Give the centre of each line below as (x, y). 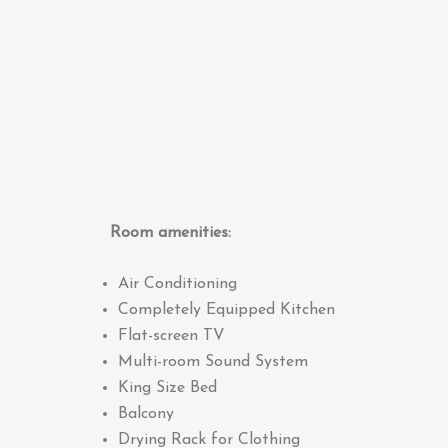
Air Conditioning (177, 284)
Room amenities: (150, 232)
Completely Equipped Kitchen (226, 310)
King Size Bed (167, 388)
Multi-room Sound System (213, 362)
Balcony (146, 414)
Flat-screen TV (171, 336)
